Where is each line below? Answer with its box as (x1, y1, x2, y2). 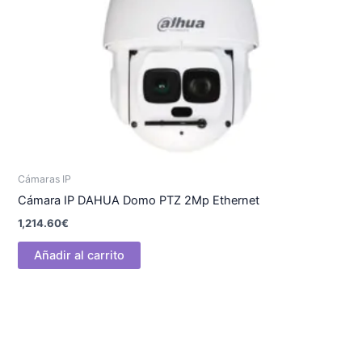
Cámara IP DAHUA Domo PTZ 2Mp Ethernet (18, 193, 260, 208)
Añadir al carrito (34, 247, 125, 263)
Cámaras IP (18, 173, 72, 186)
